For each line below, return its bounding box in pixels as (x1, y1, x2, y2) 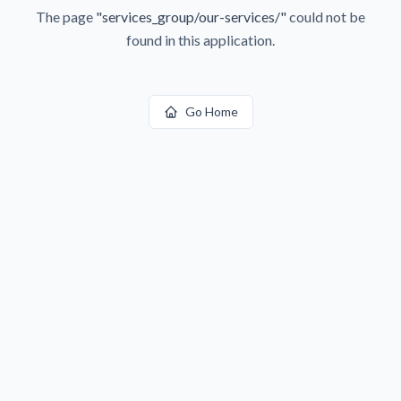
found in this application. (126, 31, 275, 48)
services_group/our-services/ (102, 8, 280, 25)
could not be (286, 8, 365, 25)
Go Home (184, 104, 238, 119)
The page (36, 8, 96, 25)
